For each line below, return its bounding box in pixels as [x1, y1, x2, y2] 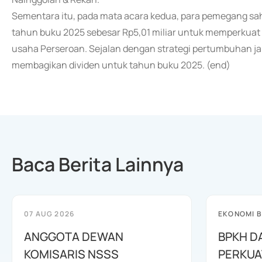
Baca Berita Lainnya [12, 151, 184, 177]
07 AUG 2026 [24, 209, 75, 219]
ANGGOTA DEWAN [24, 229, 123, 244]
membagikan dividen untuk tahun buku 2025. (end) [12, 58, 230, 71]
